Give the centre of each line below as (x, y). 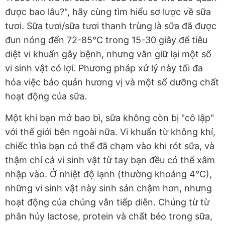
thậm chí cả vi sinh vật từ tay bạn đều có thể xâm (110, 160)
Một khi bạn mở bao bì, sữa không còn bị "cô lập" (109, 118)
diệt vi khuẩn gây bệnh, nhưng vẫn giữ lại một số (108, 54)
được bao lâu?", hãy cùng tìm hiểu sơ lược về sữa (108, 12)
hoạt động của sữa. (46, 96)
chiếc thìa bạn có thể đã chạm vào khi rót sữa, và (110, 146)
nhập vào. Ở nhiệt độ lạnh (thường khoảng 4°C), (108, 174)
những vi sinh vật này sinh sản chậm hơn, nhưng (108, 188)
